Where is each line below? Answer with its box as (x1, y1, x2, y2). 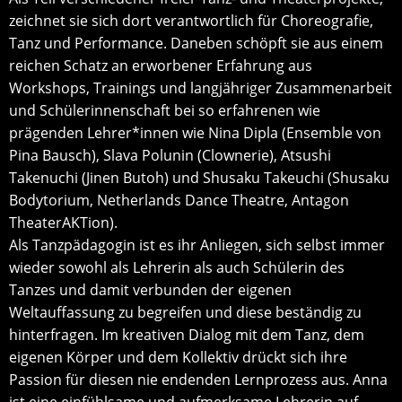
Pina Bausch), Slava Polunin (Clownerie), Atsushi (9, 145, 331, 165)
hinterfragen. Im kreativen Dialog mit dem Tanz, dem (9, 325, 364, 345)
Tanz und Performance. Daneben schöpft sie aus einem (9, 33, 383, 53)
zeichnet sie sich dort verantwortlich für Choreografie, (9, 11, 373, 31)
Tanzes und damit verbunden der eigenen (9, 280, 292, 300)
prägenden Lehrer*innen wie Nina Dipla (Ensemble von (9, 123, 381, 143)
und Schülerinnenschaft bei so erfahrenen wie (9, 100, 320, 120)
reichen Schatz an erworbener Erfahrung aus (9, 56, 312, 75)
